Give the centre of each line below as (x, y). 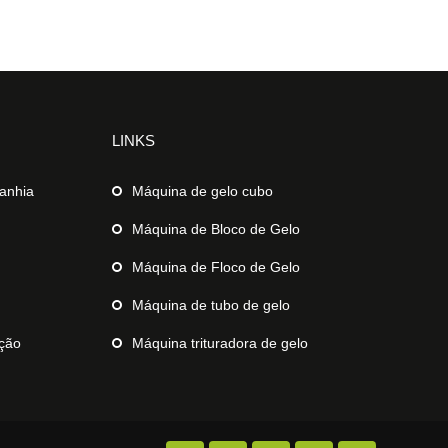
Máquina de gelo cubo (202, 190)
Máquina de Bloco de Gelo (216, 228)
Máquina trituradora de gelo (220, 342)
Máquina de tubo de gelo (211, 304)
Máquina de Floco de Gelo (216, 266)
